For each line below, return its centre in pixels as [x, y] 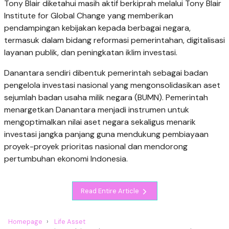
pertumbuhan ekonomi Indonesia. [66, 159]
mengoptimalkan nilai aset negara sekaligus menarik [100, 122]
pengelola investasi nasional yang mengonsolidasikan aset [112, 85]
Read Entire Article [110, 191]
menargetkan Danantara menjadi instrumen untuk [97, 110]
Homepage [25, 221]
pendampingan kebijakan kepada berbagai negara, [97, 28]
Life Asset [70, 221]
